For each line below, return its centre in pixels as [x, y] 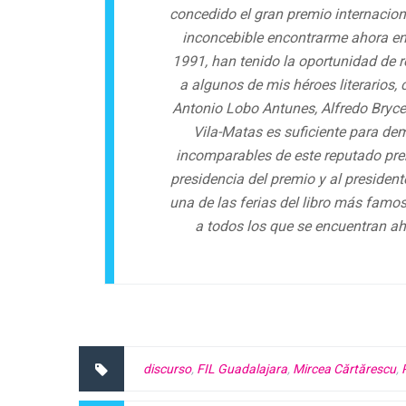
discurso [167, 369]
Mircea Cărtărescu [344, 369]
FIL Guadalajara [242, 369]
